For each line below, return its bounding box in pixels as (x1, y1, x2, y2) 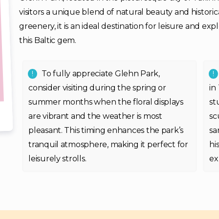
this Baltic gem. (19, 36, 76, 45)
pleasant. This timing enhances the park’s (28, 126, 184, 135)
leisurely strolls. (28, 154, 87, 163)
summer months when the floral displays (28, 97, 183, 107)
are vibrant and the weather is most (28, 111, 162, 121)
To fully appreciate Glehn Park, (42, 69, 160, 78)
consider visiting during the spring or (28, 83, 166, 92)
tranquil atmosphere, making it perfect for (28, 140, 188, 149)
